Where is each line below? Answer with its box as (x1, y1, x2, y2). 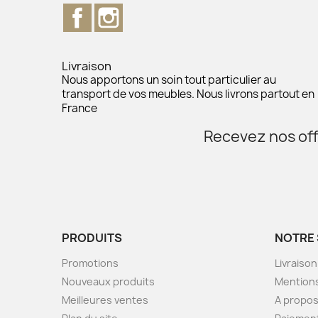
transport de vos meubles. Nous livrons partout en (62, 86, 314, 102)
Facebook (92, 2, 144, 18)
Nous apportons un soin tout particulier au (62, 72, 276, 87)
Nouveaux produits (62, 274, 155, 288)
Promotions (62, 256, 119, 270)
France (62, 100, 97, 116)
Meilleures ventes (62, 292, 148, 307)
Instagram (123, 2, 179, 18)
